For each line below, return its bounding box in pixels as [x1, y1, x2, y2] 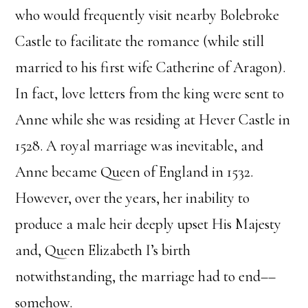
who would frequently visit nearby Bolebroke [15, 6, 280, 25]
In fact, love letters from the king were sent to [15, 85, 285, 103]
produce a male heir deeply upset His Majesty [15, 215, 282, 234]
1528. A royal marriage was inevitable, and [15, 137, 264, 155]
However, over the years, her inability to [15, 189, 250, 208]
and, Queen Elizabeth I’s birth [15, 241, 191, 260]
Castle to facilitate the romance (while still [15, 32, 265, 51]
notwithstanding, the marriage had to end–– [15, 267, 276, 286]
